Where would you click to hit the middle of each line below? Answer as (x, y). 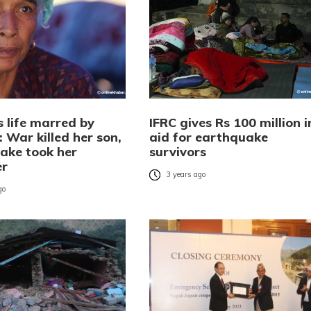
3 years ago (186, 175)
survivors (177, 152)
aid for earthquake (208, 137)
